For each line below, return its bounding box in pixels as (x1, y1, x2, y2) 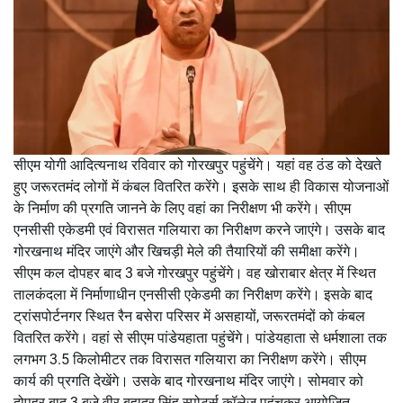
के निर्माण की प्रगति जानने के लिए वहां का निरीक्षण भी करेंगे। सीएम (13, 199, 351, 217)
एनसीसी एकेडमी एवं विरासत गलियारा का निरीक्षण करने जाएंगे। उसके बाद (13, 220, 385, 238)
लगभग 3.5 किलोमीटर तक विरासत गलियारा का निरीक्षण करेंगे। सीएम (13, 350, 366, 368)
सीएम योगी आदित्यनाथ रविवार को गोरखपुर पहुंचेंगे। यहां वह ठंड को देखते (13, 156, 381, 174)
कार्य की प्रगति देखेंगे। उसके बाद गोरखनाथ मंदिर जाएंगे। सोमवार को (13, 372, 363, 390)
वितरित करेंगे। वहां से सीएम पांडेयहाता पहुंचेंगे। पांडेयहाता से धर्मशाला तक (13, 328, 387, 346)
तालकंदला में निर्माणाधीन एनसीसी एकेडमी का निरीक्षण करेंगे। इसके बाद (13, 285, 372, 303)
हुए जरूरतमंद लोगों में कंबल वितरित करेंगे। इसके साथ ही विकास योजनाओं (13, 177, 389, 195)
